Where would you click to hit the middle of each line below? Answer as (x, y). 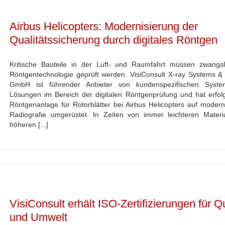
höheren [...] (29, 125)
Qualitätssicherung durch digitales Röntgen (114, 40)
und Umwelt (38, 217)
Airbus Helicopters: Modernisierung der (104, 26)
